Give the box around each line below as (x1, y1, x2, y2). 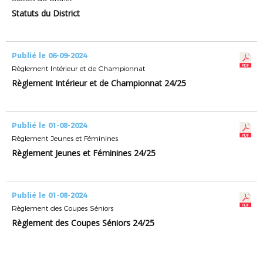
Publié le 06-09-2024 (12, 51, 87, 60)
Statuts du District (12, 8, 80, 19)
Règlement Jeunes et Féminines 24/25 (12, 147, 156, 159)
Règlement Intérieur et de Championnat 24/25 (12, 77, 186, 89)
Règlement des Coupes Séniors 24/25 (12, 217, 154, 228)
